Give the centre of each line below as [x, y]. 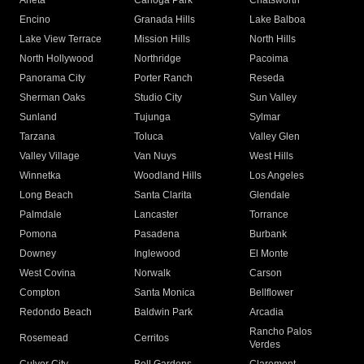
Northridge [158, 59]
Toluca [149, 137]
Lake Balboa [277, 20]
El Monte [269, 254]
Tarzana [37, 137]
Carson [265, 273]
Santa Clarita [163, 195]
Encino [35, 20]
